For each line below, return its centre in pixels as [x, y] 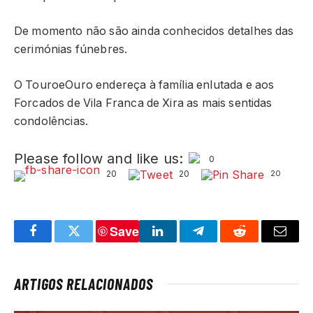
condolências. [51, 121]
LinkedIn [180, 241]
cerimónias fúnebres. [71, 50]
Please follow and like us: [99, 158]
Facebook [56, 241]
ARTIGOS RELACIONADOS [83, 284]
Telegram [221, 241]
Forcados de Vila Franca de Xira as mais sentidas [143, 103]
